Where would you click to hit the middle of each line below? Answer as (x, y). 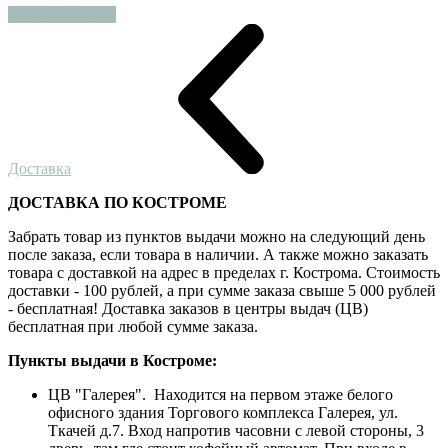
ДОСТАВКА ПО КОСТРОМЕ (117, 202)
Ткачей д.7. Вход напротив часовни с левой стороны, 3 (236, 430)
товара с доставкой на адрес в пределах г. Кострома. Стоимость (224, 272)
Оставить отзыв (62, 14)
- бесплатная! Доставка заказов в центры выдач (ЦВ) (188, 308)
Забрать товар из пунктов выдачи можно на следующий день (216, 236)
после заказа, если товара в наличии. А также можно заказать (218, 254)
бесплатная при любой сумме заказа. (133, 326)
